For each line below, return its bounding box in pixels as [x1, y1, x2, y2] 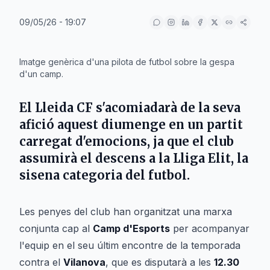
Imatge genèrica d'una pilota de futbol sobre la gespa [19, 57, 234, 67]
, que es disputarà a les [105, 256, 214, 268]
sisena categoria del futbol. [19, 168, 190, 183]
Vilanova [63, 256, 105, 268]
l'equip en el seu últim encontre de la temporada [19, 239, 240, 251]
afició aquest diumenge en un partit [19, 117, 243, 132]
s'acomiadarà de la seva [93, 100, 240, 115]
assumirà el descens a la [19, 151, 173, 166]
